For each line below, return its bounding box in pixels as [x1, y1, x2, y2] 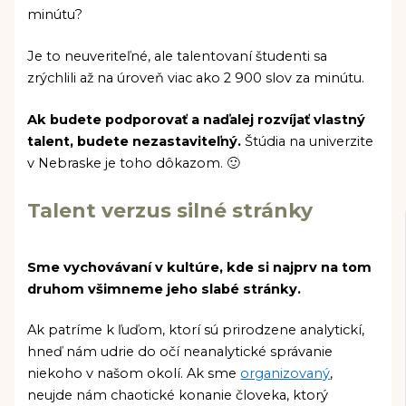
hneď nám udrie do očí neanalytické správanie [27, 343, 333, 361]
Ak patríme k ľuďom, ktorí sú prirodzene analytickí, [27, 322, 365, 339]
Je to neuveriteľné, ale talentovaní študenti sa [27, 47, 328, 64]
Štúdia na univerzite [241, 132, 374, 150]
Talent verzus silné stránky [27, 198, 314, 222]
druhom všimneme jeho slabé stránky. [27, 280, 302, 297]
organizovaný [240, 365, 331, 382]
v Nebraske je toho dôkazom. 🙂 [27, 154, 241, 171]
